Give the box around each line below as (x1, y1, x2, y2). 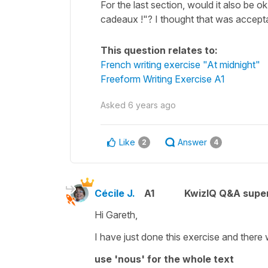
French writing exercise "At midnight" (100, 58, 260, 71)
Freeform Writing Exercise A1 (100, 72, 225, 85)
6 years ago (128, 99, 176, 110)
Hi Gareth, (95, 208, 140, 221)
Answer (178, 136, 207, 147)
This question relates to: (100, 44, 218, 56)
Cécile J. (95, 187, 135, 199)
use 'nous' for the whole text (95, 252, 234, 265)
